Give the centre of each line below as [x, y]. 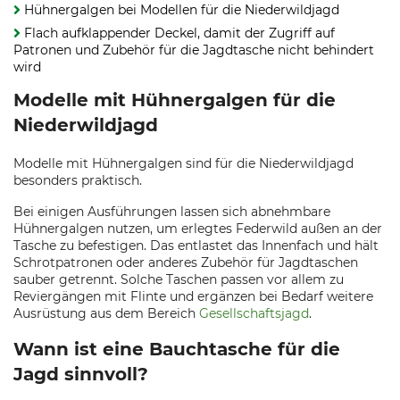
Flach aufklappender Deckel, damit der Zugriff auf [179, 33]
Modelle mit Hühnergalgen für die [175, 100]
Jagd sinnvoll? [81, 374]
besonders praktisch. [78, 180]
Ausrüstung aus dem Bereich [106, 313]
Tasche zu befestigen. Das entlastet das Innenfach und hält [196, 246]
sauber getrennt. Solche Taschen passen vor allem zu [179, 279]
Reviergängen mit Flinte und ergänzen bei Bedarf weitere [193, 296]
